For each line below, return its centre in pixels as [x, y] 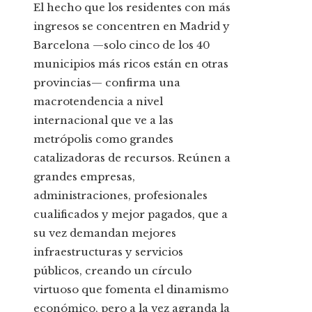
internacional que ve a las [103, 120]
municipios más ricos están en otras [131, 64]
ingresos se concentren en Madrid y [132, 26]
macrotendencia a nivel [98, 102]
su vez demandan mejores [105, 233]
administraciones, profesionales [120, 196]
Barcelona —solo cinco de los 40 [122, 45]
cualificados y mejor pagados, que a [131, 214]
